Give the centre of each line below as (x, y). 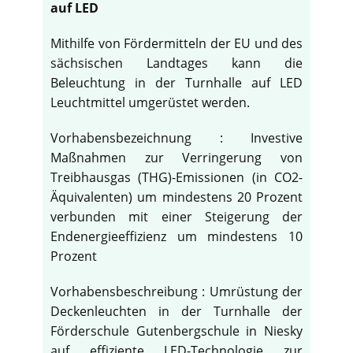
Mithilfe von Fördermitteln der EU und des (176, 44)
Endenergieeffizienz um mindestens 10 (176, 237)
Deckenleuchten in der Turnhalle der (176, 312)
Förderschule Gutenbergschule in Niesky (176, 331)
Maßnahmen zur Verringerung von (176, 158)
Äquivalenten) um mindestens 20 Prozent (176, 197)
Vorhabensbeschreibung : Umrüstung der (176, 292)
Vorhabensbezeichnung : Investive (176, 138)
